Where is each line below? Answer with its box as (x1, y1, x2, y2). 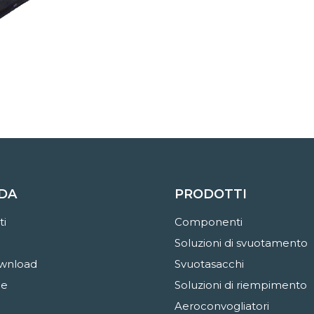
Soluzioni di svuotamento (175, 236, 308, 250)
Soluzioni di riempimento (175, 278, 307, 292)
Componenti (175, 215, 243, 229)
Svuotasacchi (175, 257, 244, 271)
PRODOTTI (175, 186, 247, 203)
